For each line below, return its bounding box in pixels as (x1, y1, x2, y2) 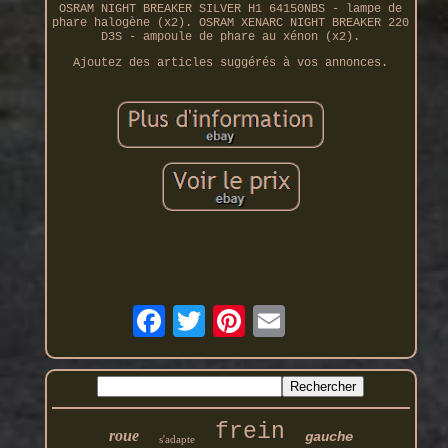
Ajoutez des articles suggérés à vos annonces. (73, 56, 389, 71)
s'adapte (158, 432, 195, 445)
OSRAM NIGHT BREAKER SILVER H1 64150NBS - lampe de (59, 2, 403, 17)
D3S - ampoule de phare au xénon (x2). (101, 30, 361, 45)
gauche (304, 428, 353, 445)
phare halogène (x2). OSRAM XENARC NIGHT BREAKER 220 (52, 16, 410, 31)
